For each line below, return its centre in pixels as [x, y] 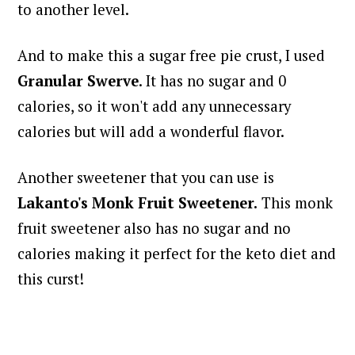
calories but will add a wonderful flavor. [153, 132]
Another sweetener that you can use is [146, 178]
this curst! [51, 279]
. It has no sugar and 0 [213, 81]
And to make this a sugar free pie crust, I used [172, 56]
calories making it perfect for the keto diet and [177, 254]
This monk [296, 203]
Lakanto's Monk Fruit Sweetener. [138, 203]
